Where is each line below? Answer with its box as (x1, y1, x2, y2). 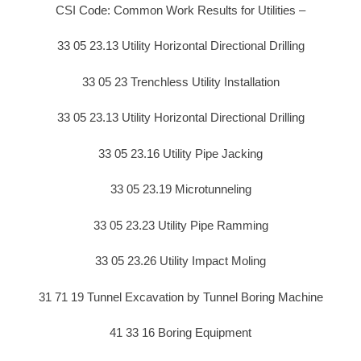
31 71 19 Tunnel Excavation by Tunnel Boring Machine (38, 289, 323, 304)
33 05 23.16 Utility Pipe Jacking (98, 146, 263, 160)
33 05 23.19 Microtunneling (110, 182, 251, 197)
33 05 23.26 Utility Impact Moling (95, 254, 266, 268)
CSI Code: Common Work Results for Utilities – (56, 2, 305, 17)
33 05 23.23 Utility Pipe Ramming (93, 218, 268, 232)
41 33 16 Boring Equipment (110, 326, 251, 340)
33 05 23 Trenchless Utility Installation (81, 74, 280, 89)
